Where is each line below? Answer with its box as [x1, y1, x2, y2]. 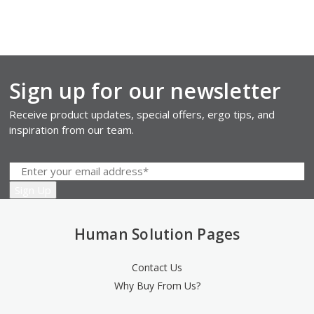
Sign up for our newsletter [9, 76, 282, 105]
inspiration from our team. [9, 122, 135, 137]
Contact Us [132, 260, 182, 274]
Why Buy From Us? [114, 278, 200, 292]
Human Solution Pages [74, 224, 240, 244]
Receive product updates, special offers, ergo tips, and [9, 107, 275, 121]
